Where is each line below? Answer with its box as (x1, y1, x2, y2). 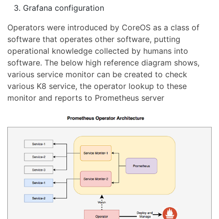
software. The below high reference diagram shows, (7, 57, 199, 67)
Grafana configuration (23, 2, 104, 13)
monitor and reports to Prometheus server (7, 92, 164, 103)
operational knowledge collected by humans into (7, 45, 188, 56)
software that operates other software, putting (7, 34, 180, 44)
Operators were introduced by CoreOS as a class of (7, 22, 199, 32)
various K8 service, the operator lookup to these (7, 81, 187, 91)
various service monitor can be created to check (7, 69, 187, 79)
